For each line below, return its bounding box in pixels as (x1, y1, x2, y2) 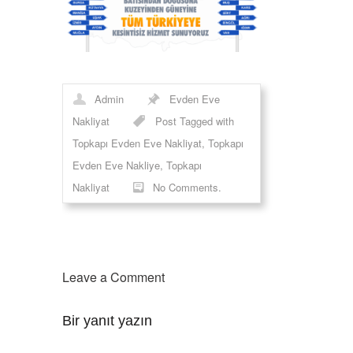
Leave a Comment (62, 268, 165, 287)
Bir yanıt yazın (62, 313, 152, 329)
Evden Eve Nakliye (72, 158, 160, 173)
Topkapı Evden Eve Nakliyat (72, 136, 202, 151)
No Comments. (153, 180, 221, 195)
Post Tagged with (155, 113, 234, 129)
